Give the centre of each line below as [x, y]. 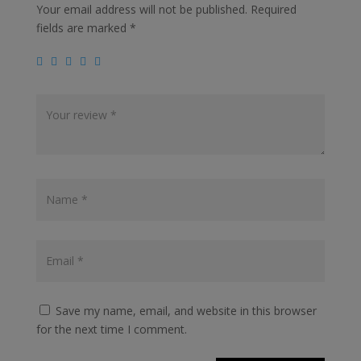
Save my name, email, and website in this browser [186, 310]
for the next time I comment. [111, 329]
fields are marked [83, 27]
